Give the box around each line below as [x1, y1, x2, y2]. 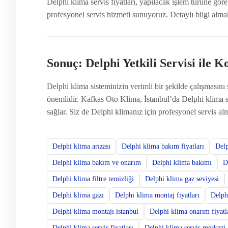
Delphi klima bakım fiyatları [122, 142, 204, 150]
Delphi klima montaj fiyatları [115, 191, 199, 199]
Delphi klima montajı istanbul [52, 207, 138, 215]
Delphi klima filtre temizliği [52, 175, 134, 183]
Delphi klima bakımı [152, 158, 212, 166]
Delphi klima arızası [52, 142, 110, 150]
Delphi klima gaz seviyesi [145, 175, 219, 183]
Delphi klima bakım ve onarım [52, 158, 141, 166]
